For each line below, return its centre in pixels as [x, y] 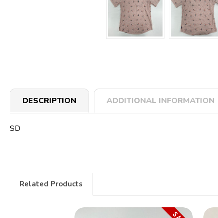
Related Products [51, 184]
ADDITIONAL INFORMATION [161, 100]
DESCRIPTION [49, 100]
